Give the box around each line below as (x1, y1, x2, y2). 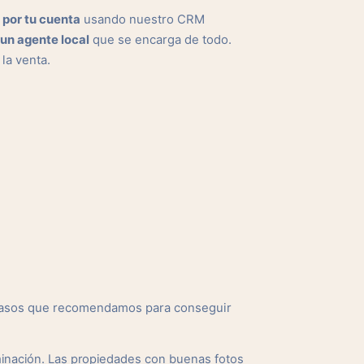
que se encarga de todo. (89, 32, 232, 47)
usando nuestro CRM (80, 12, 205, 27)
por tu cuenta (2, 12, 80, 27)
